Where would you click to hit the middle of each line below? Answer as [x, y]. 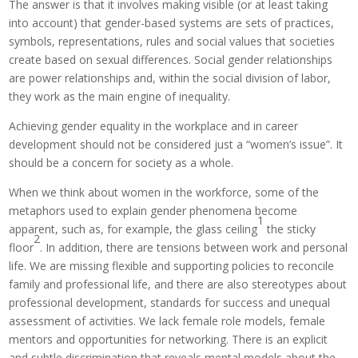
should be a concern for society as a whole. [121, 163]
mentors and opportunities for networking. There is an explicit [169, 340]
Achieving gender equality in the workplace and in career [154, 126]
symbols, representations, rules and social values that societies [172, 42]
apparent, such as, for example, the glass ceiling [133, 229]
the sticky [290, 229]
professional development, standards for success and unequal [170, 303]
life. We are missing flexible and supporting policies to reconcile [172, 266]
